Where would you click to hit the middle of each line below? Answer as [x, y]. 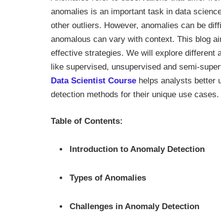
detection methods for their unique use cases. [135, 94]
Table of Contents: [87, 121]
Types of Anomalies [108, 178]
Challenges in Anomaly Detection [134, 207]
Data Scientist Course [93, 81]
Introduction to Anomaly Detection [137, 149]
